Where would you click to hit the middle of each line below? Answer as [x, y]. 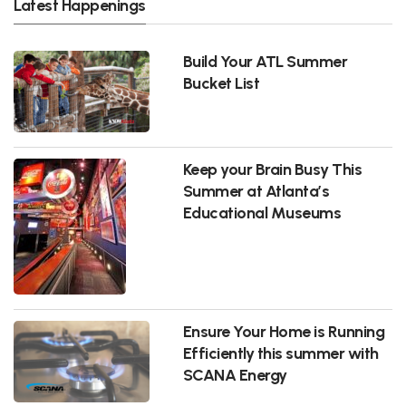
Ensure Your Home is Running [284, 332]
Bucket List [221, 83]
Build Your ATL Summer [265, 62]
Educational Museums [262, 213]
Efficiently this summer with [280, 353]
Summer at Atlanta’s [256, 191]
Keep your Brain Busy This [272, 169]
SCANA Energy [235, 375]
